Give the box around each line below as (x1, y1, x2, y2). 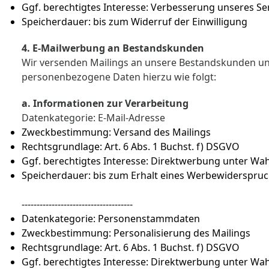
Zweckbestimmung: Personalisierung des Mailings (22, 226, 250, 240)
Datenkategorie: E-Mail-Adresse (22, 111, 168, 124)
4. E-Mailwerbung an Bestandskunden (22, 41, 204, 55)
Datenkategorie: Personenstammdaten (22, 212, 202, 225)
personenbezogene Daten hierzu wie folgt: (22, 70, 216, 83)
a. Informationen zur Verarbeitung (22, 97, 191, 110)
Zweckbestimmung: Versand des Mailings (22, 125, 213, 139)
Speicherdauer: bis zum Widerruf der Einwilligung (22, 15, 247, 28)
